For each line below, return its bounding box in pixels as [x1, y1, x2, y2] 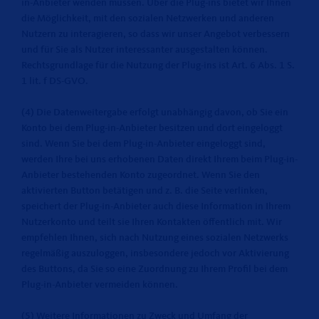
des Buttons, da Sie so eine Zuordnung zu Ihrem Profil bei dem [21, 264, 288, 274]
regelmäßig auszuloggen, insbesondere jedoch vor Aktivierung [21, 249, 289, 258]
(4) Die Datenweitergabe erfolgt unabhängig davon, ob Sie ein [21, 108, 288, 117]
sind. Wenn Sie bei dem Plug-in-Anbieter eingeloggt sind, [21, 139, 266, 149]
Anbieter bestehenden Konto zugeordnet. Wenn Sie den [21, 170, 260, 180]
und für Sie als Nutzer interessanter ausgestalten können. [21, 45, 268, 55]
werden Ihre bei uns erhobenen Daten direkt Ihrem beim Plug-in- [21, 155, 298, 164]
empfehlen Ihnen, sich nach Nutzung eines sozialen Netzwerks [21, 233, 288, 243]
